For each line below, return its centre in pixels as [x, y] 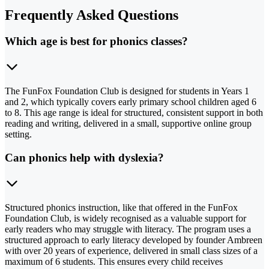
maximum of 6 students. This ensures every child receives [114, 261]
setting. [18, 134]
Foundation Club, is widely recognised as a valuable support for [125, 218]
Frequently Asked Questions [92, 15]
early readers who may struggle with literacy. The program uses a [128, 229]
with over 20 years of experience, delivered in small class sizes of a [131, 250]
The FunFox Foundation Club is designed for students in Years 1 [127, 91]
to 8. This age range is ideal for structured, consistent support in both [134, 113]
